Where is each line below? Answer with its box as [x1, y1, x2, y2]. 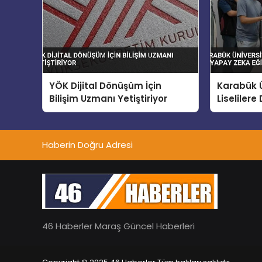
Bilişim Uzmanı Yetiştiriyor [49, 92, 168, 105]
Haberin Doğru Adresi [42, 139, 133, 151]
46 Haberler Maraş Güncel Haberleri [42, 219, 195, 232]
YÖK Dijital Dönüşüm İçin [49, 80, 162, 92]
